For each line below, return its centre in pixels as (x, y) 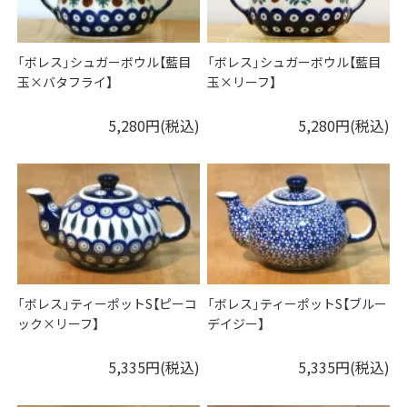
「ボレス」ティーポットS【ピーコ (108, 303)
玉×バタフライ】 (65, 81)
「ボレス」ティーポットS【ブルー (298, 303)
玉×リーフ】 (242, 81)
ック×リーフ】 (59, 323)
